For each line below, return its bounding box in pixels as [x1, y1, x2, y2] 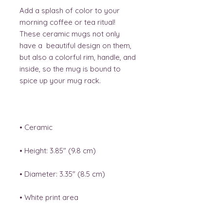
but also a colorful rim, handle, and [19, 53, 136, 62]
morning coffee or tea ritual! [19, 18, 115, 27]
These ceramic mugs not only [19, 29, 120, 39]
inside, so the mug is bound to [19, 64, 121, 74]
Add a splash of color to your [19, 6, 120, 16]
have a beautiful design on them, [19, 41, 131, 51]
